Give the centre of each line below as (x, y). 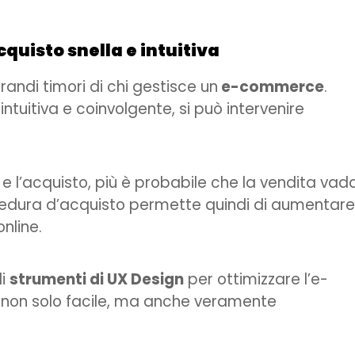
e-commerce (271, 86)
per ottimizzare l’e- (256, 279)
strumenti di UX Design (97, 279)
